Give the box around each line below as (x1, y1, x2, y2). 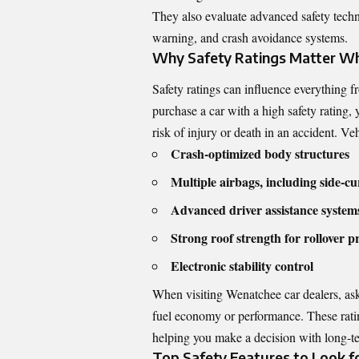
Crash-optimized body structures (171, 144, 349, 163)
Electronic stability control (171, 256, 313, 276)
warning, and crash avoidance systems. (152, 28, 348, 46)
